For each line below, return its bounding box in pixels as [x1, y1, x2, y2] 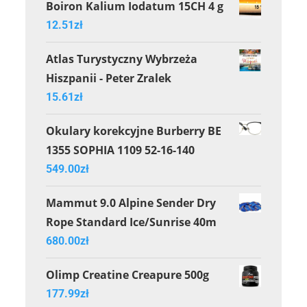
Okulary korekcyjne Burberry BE [46, 123, 222, 138]
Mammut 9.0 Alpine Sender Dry [46, 195, 217, 210]
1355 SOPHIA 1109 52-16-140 [46, 142, 195, 158]
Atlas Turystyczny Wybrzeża [46, 51, 198, 66]
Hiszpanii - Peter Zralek [46, 70, 172, 86]
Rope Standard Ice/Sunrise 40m [46, 214, 217, 230]
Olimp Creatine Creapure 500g [46, 267, 210, 282]
